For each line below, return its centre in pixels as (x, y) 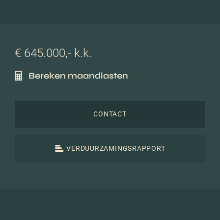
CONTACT (110, 114)
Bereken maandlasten (78, 75)
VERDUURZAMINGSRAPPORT (116, 149)
